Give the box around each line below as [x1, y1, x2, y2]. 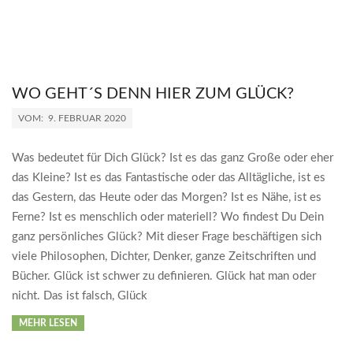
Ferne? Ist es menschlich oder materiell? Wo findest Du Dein [12, 211, 324, 224]
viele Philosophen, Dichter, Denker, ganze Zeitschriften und [12, 251, 316, 263]
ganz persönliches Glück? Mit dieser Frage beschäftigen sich [12, 231, 321, 243]
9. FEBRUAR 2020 [48, 113, 126, 124]
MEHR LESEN [19, 318, 77, 329]
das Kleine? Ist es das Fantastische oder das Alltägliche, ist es [12, 172, 325, 184]
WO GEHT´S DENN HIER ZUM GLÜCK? [12, 86, 294, 102]
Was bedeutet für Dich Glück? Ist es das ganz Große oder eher [12, 152, 333, 165]
